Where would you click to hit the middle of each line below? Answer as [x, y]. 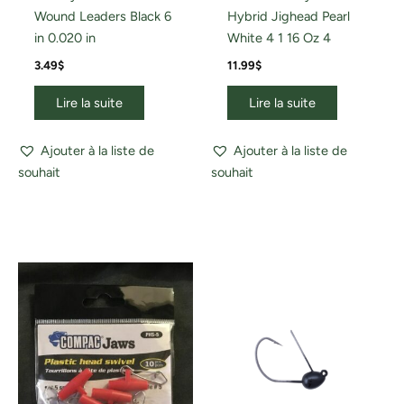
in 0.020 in [64, 38]
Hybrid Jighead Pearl [288, 17]
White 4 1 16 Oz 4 [279, 38]
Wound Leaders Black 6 [102, 17]
